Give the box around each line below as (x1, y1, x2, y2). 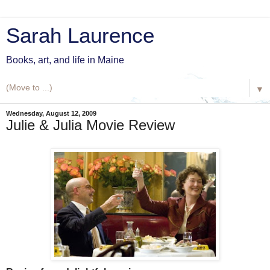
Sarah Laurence (6, 24, 154, 47)
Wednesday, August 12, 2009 (6, 110, 96, 117)
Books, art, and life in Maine (6, 55, 124, 65)
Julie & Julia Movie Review (6, 117, 175, 133)
